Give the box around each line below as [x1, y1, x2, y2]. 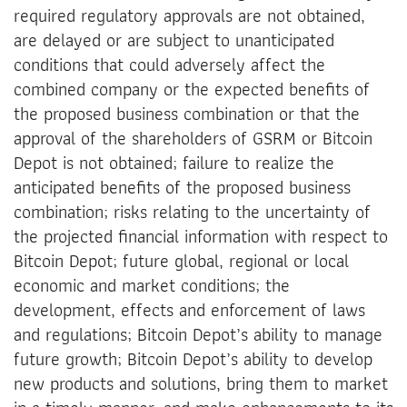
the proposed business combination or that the [14, 98, 360, 128]
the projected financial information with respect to [14, 221, 388, 251]
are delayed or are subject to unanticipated [14, 25, 334, 55]
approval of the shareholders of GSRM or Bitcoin [14, 123, 372, 153]
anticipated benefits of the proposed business [14, 172, 351, 202]
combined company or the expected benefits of [14, 74, 370, 104]
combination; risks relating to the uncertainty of [14, 196, 371, 226]
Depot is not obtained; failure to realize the [14, 147, 334, 177]
